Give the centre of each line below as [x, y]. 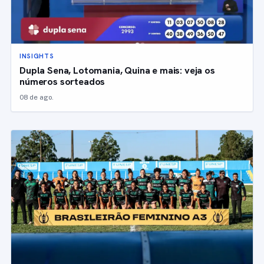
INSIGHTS [37, 56]
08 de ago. [37, 97]
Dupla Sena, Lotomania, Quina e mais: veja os [117, 70]
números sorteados [62, 81]
